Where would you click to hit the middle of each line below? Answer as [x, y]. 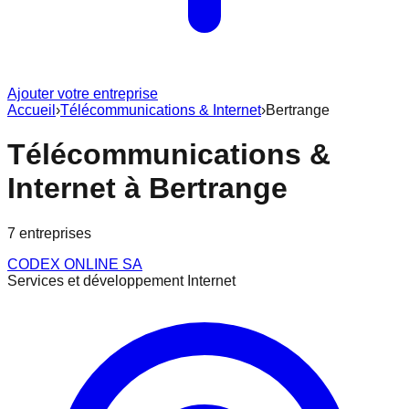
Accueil [31, 110]
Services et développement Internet [121, 280]
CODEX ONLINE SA [75, 264]
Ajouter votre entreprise [83, 94]
